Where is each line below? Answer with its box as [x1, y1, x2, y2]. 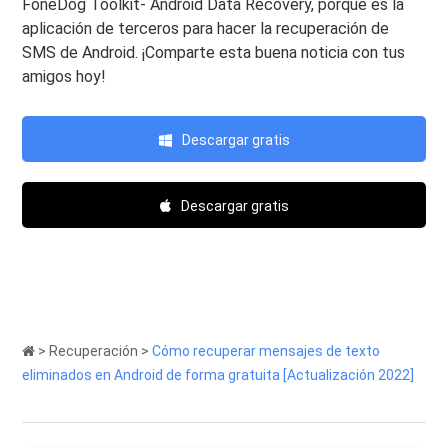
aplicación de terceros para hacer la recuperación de [22, 19, 390, 39]
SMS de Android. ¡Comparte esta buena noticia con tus [22, 43, 406, 63]
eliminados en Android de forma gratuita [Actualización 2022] [22, 367, 415, 384]
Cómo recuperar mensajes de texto [152, 343, 381, 360]
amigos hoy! [22, 67, 107, 87]
